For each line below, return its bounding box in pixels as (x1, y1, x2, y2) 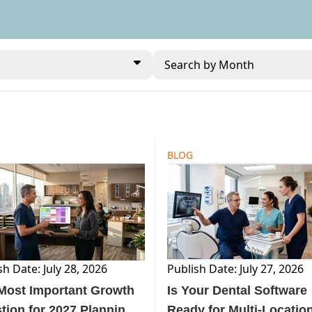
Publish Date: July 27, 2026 (167, 261, 304, 276)
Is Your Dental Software (167, 283, 307, 297)
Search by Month (164, 57, 254, 72)
